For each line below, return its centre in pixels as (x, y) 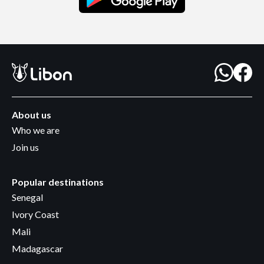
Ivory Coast (35, 214)
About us (32, 115)
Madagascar (37, 249)
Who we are (36, 130)
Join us (25, 147)
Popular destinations (58, 182)
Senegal (27, 197)
